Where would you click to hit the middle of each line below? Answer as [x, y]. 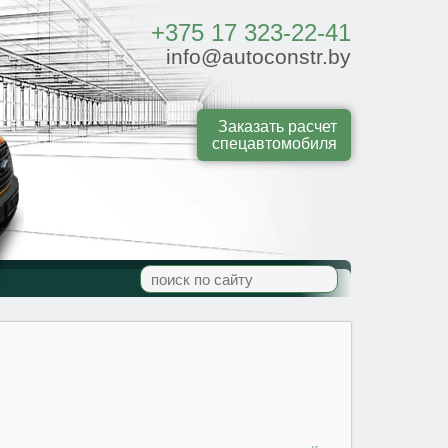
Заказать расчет [277, 126]
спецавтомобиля [274, 143]
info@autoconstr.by [255, 57]
